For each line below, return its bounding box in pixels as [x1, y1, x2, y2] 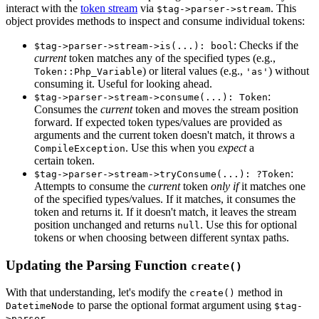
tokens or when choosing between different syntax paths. [34, 231, 289, 244]
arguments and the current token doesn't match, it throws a [34, 128, 295, 141]
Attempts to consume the [34, 179, 148, 192]
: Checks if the [234, 38, 298, 51]
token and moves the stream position [132, 103, 298, 115]
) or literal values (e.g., [142, 64, 246, 77]
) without [268, 64, 309, 77]
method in [235, 286, 283, 299]
